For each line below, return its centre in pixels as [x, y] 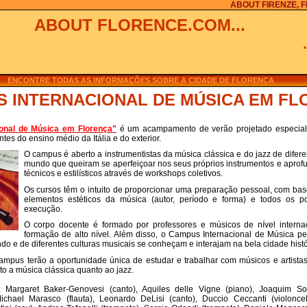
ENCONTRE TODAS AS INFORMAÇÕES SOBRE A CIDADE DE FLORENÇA [141, 80]
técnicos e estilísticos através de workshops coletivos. [123, 174]
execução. [43, 209]
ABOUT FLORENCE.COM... [140, 25]
